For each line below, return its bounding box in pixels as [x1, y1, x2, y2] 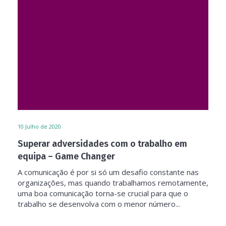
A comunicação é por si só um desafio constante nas [18, 167, 199, 177]
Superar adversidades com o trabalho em [18, 138, 187, 149]
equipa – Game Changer [18, 151, 115, 162]
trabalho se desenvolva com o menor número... [18, 199, 180, 209]
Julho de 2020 [25, 123, 61, 130]
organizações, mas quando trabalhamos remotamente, [18, 178, 208, 188]
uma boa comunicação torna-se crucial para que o [18, 188, 188, 198]
